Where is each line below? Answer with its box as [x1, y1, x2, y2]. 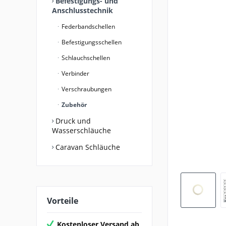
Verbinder [60, 69, 89, 78]
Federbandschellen [60, 22, 115, 31]
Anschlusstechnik [52, 5, 113, 15]
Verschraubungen [60, 84, 111, 93]
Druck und [53, 116, 91, 126]
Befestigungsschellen [60, 37, 122, 46]
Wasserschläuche [52, 125, 111, 135]
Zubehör [60, 100, 87, 109]
